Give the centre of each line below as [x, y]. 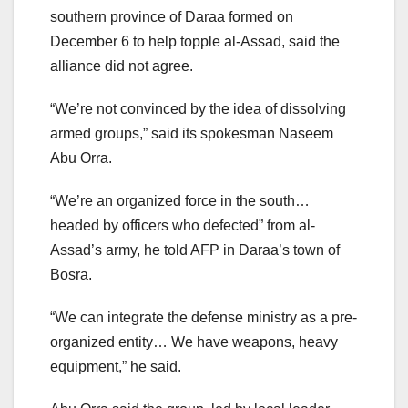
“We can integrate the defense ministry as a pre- [204, 317]
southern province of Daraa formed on [172, 16]
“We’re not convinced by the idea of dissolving [198, 108]
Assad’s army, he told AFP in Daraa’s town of [195, 250]
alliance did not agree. [122, 66]
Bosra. [71, 274]
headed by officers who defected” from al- [183, 225]
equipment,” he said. [116, 366]
